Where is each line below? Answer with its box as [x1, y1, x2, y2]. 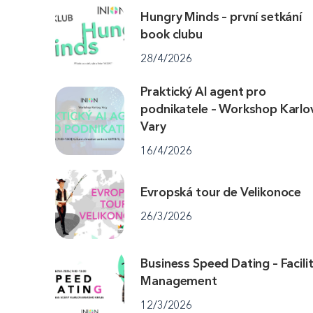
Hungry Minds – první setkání [140, 9, 303, 25]
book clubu [140, 27, 203, 43]
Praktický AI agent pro [140, 84, 266, 100]
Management [140, 273, 217, 289]
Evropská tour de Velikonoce [140, 184, 302, 201]
